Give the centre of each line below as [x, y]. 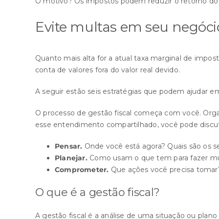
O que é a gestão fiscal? [98, 192]
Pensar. [69, 146]
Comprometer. [82, 169]
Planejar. [71, 158]
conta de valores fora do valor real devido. [108, 70]
